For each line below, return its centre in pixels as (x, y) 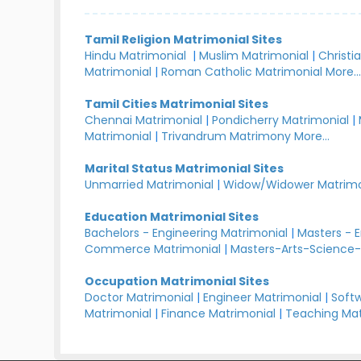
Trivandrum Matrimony (226, 136)
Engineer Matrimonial (263, 297)
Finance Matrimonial (219, 313)
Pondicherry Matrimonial (281, 120)
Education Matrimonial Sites (172, 217)
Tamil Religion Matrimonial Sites (184, 39)
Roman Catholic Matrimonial (242, 72)
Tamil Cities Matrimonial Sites (177, 104)
